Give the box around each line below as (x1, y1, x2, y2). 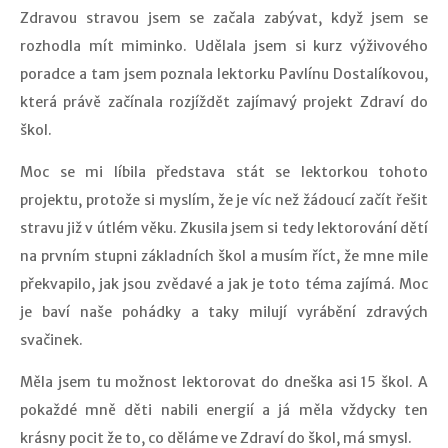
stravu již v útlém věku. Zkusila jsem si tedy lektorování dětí (20, 219, 428, 237)
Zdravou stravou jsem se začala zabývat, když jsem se (20, 9, 428, 27)
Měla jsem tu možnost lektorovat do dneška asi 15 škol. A (20, 373, 428, 391)
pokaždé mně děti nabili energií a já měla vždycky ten (20, 401, 428, 419)
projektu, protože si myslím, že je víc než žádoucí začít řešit (20, 191, 428, 209)
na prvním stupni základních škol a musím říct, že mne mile (20, 247, 428, 265)
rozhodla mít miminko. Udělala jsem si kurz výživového (20, 37, 428, 55)
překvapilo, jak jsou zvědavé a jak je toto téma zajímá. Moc (20, 275, 428, 293)
